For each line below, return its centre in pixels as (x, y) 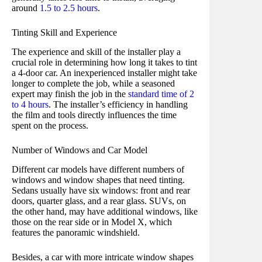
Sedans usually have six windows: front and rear (101, 190)
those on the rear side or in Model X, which (92, 222)
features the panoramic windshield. (76, 232)
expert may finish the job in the (70, 94)
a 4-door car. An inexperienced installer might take (104, 73)
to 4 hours (30, 105)
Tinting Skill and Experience (64, 33)
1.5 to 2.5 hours (69, 8)
